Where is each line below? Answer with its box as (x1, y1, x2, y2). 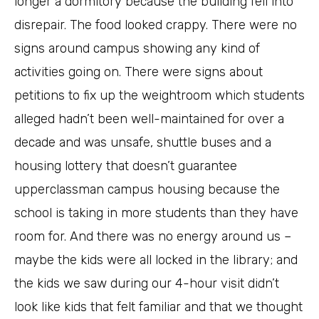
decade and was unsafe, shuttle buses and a (14, 135, 271, 151)
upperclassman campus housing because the (14, 182, 280, 198)
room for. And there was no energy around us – (14, 229, 291, 245)
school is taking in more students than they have (14, 205, 298, 221)
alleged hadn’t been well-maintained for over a (14, 111, 284, 127)
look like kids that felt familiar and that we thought (14, 299, 303, 315)
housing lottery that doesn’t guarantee (14, 158, 237, 174)
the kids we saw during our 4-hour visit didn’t (14, 276, 279, 292)
